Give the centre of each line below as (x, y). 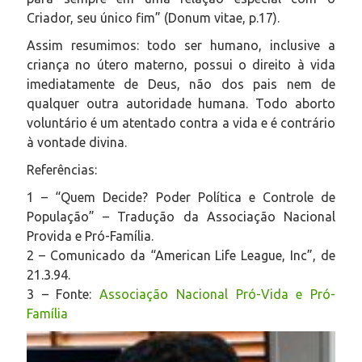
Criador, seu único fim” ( (97, 17)
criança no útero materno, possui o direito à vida (181, 64)
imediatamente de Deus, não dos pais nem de (181, 84)
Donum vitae (205, 17)
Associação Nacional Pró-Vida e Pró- (218, 294)
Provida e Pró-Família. (90, 236)
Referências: (62, 169)
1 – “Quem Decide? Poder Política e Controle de (181, 197)
